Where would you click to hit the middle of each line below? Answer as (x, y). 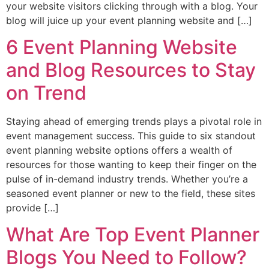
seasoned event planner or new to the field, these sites (131, 194)
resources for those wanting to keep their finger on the (131, 165)
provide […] (32, 208)
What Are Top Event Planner (133, 235)
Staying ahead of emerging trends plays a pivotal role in (134, 122)
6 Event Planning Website (122, 47)
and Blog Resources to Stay (131, 70)
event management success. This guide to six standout (131, 136)
